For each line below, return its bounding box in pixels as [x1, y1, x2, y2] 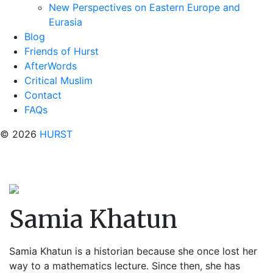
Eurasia [49, 16, 82, 28]
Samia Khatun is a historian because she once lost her [9, 245, 257, 257]
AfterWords [24, 60, 77, 72]
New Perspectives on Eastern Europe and [49, 1, 240, 13]
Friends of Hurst [24, 45, 99, 57]
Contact [24, 89, 62, 101]
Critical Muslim [24, 74, 93, 87]
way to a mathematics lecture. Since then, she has [9, 260, 240, 272]
